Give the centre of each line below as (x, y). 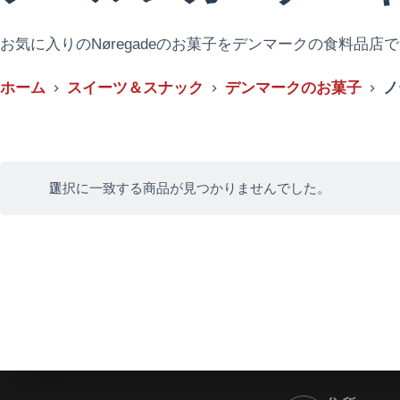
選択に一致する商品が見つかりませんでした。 (190, 187)
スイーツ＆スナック (135, 87)
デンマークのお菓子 (293, 87)
